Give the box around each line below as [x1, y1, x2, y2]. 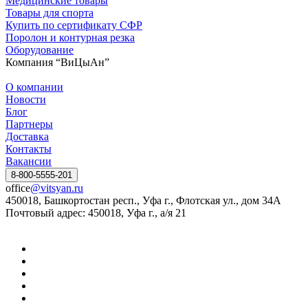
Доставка [5, 130, 49, 142]
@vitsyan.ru [30, 181, 83, 194]
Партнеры [5, 118, 53, 130]
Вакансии [5, 155, 52, 167]
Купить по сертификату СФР [5, 19, 142, 31]
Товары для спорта [5, 6, 93, 19]
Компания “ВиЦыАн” [5, 56, 109, 68]
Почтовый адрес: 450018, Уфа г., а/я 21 [5, 206, 186, 219]
